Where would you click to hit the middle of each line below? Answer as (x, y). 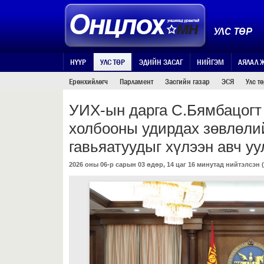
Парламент (136, 81)
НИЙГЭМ (210, 62)
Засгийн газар (187, 81)
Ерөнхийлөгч (88, 81)
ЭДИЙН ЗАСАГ (161, 62)
